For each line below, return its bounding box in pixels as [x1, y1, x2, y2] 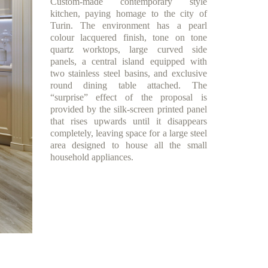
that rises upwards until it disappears [50, 116, 207, 126]
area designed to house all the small [50, 140, 207, 150]
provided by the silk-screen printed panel [50, 104, 207, 114]
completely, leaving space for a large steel [50, 128, 207, 138]
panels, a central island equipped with [50, 56, 207, 66]
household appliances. [50, 152, 133, 162]
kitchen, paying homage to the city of [50, 8, 207, 19]
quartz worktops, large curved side [50, 44, 207, 54]
